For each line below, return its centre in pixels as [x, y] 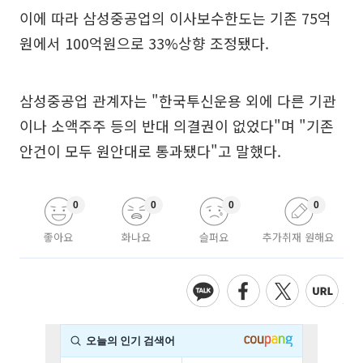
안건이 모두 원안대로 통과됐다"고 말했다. [150, 151]
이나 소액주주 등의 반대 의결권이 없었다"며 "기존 [177, 126]
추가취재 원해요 [298, 237]
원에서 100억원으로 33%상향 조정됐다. [144, 43]
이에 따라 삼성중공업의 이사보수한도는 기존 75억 [175, 18]
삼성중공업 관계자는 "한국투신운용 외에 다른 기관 [178, 100]
